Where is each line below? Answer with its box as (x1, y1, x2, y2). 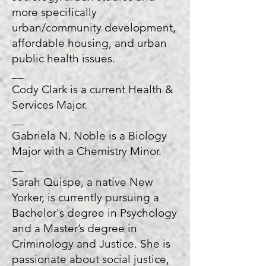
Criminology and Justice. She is (12, 237, 170, 251)
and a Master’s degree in (12, 221, 137, 235)
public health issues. (12, 52, 121, 65)
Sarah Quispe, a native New (12, 175, 153, 189)
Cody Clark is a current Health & (12, 83, 173, 96)
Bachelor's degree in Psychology (12, 206, 177, 220)
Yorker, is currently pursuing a (12, 191, 159, 204)
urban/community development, (12, 21, 176, 34)
